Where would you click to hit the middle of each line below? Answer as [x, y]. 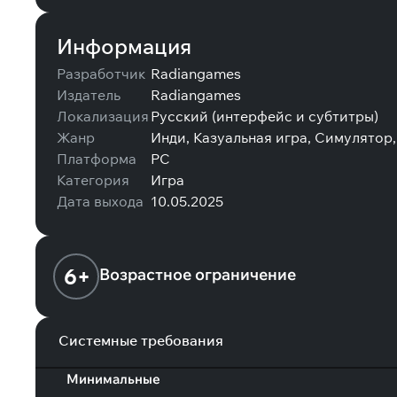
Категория [93, 180]
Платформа [97, 159]
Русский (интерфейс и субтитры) [265, 116]
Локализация [103, 116]
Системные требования [141, 340]
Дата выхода [100, 201]
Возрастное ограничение [198, 274]
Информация [124, 46]
